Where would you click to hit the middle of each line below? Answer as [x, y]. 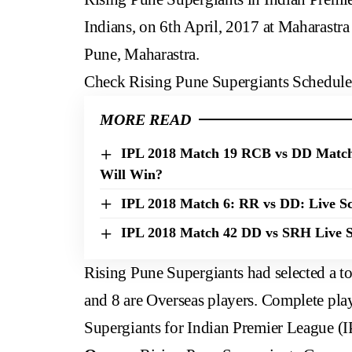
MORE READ [145, 119]
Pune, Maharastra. [142, 54]
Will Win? [131, 174]
